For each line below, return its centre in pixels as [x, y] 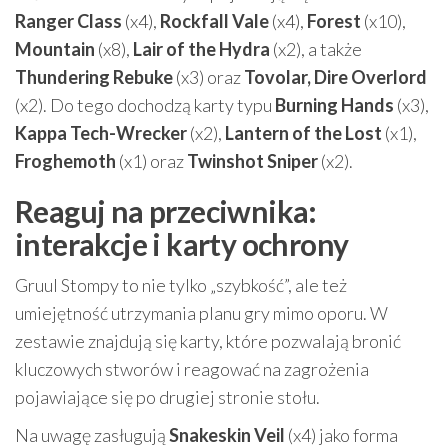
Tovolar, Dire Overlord [335, 77]
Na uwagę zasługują [92, 435]
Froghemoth [65, 161]
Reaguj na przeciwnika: [166, 211]
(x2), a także [316, 49]
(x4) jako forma [341, 435]
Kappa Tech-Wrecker [101, 133]
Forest [334, 21]
